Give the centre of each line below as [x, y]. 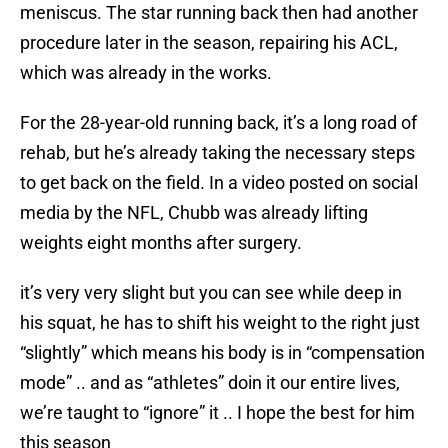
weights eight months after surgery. [163, 243]
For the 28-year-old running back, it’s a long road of [218, 123]
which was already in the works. [146, 73]
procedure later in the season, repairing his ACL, [209, 43]
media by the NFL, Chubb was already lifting [194, 213]
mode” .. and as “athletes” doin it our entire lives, [210, 383]
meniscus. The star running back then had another [219, 13]
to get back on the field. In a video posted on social [219, 183]
